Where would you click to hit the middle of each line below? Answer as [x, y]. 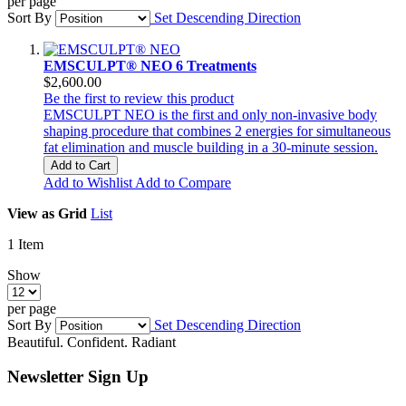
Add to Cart [81, 165]
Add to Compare [183, 182]
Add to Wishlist [88, 182]
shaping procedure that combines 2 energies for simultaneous [217, 130]
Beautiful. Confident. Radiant [92, 342]
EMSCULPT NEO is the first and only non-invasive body [210, 114]
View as [31, 213]
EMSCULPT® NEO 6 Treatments [150, 65]
